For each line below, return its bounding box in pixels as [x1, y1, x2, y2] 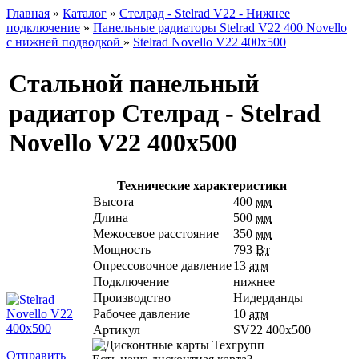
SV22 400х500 [233, 323, 311, 337]
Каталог [63, 6, 107, 20]
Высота [93, 195, 134, 208]
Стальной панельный [9, 69, 259, 99]
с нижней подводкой [6, 35, 123, 49]
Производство [93, 291, 171, 305]
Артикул [93, 323, 140, 337]
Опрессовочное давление [93, 259, 232, 272]
